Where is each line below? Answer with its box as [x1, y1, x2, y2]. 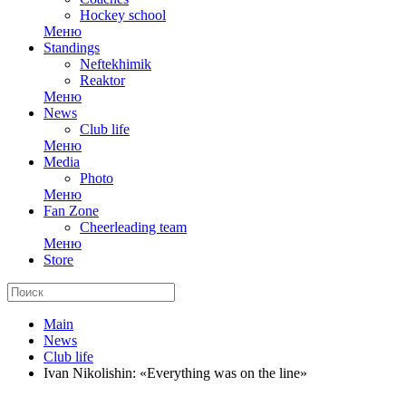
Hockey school [80, 7, 166, 23]
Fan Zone [43, 203, 99, 218]
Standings [43, 40, 100, 55]
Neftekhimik [80, 56, 151, 72]
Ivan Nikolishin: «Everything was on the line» [43, 365, 307, 381]
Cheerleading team [80, 219, 187, 235]
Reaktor [80, 72, 125, 88]
